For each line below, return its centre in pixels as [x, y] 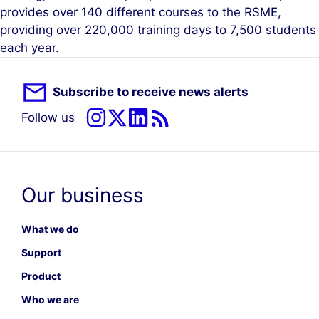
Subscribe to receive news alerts [151, 92]
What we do [50, 229]
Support [41, 252]
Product [41, 276]
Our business [83, 195]
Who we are [50, 299]
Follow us [48, 117]
